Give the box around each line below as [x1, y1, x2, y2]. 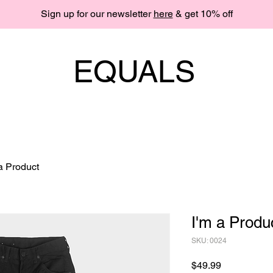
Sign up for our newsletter [40, 8, 154, 19]
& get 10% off [172, 8, 233, 19]
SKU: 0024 [191, 236, 227, 245]
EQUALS [73, 54, 195, 89]
